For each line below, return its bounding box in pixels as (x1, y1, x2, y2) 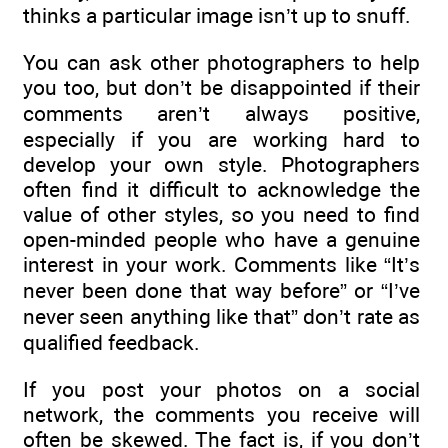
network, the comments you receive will (23, 401, 420, 427)
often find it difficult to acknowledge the (23, 177, 420, 203)
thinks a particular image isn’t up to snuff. (23, 2, 411, 28)
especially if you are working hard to (23, 127, 420, 153)
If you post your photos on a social (23, 376, 420, 402)
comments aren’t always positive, (23, 101, 420, 127)
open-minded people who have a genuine (23, 227, 420, 253)
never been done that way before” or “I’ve (23, 278, 420, 304)
